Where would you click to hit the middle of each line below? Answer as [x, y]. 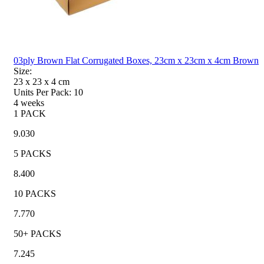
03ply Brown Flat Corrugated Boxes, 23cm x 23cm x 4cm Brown [136, 60]
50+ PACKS [37, 233]
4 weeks [29, 103]
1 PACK [30, 113]
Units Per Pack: [42, 92]
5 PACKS [32, 153]
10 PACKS [35, 193]
